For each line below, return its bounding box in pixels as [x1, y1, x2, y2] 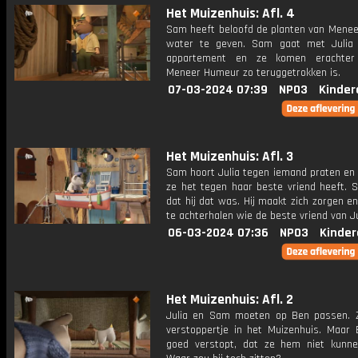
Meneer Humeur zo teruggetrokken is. [166, 66, 340, 80]
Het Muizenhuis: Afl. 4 [166, 5, 295, 22]
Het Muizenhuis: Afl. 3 [166, 148, 293, 165]
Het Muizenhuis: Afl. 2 [166, 291, 293, 308]
